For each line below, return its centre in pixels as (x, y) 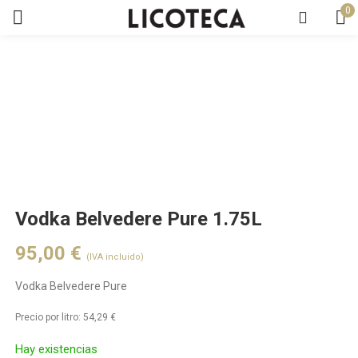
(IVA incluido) (115, 257)
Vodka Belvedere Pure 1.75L (139, 219)
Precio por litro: (50, 317)
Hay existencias (57, 349)
